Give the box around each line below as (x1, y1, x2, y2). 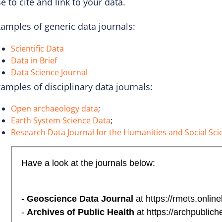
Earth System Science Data (11, 115, 111, 126)
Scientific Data (11, 43, 64, 54)
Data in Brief (11, 55, 57, 66)
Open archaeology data (11, 103, 98, 114)
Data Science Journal (11, 66, 88, 78)
